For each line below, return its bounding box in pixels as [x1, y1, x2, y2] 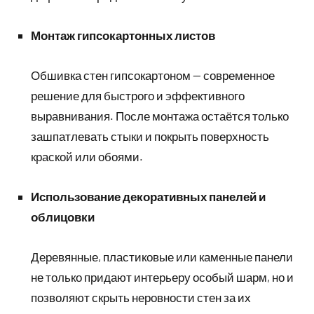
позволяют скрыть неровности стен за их [31, 290, 251, 304]
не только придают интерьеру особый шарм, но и [31, 270, 294, 284]
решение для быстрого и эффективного [31, 88, 245, 102]
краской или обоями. [31, 149, 143, 163]
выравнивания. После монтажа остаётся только [31, 109, 289, 123]
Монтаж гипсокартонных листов [31, 28, 215, 42]
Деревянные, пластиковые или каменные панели [31, 250, 293, 264]
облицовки [31, 210, 95, 224]
